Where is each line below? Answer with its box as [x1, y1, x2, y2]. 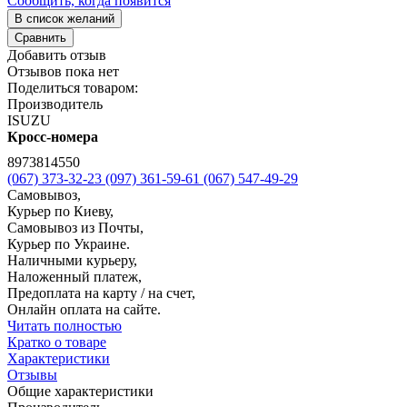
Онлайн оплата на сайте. [7, 302, 161, 318]
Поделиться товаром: [7, 80, 138, 96]
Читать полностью [7, 318, 122, 334]
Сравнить [15, 31, 66, 45]
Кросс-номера [7, 129, 98, 145]
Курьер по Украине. [7, 236, 130, 253]
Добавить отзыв [7, 47, 106, 64]
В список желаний [15, 12, 114, 26]
